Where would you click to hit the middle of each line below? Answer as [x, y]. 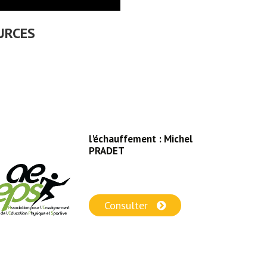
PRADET [106, 151]
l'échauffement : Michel [140, 139]
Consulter [127, 205]
